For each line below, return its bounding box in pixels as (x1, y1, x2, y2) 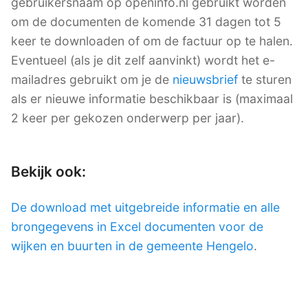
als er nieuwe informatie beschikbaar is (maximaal (11, 91, 293, 107)
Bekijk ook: (11, 163, 86, 180)
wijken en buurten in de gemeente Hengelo (11, 238, 254, 253)
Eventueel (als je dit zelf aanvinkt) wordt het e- (11, 53, 275, 68)
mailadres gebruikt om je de (11, 72, 173, 87)
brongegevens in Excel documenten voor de (11, 219, 263, 234)
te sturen (238, 72, 291, 87)
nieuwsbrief (173, 72, 238, 87)
